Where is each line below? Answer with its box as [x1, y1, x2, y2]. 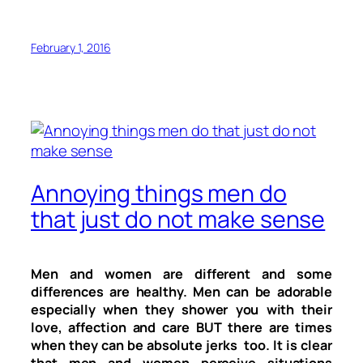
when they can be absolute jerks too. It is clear [31, 336, 332, 354]
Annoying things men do [31, 177, 287, 210]
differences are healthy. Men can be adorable [31, 283, 332, 301]
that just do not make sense [31, 203, 326, 236]
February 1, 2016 [31, 40, 111, 56]
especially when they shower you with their [31, 301, 332, 318]
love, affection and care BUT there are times [31, 318, 332, 336]
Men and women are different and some [31, 265, 332, 283]
